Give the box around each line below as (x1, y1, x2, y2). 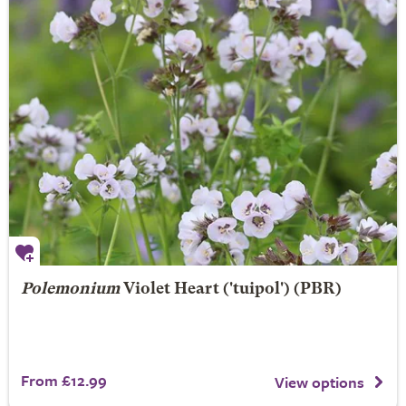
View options (275, 370, 364, 393)
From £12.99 (20, 369, 107, 391)
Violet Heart (122, 282, 219, 297)
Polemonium (20, 282, 120, 297)
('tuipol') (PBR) (218, 282, 342, 297)
